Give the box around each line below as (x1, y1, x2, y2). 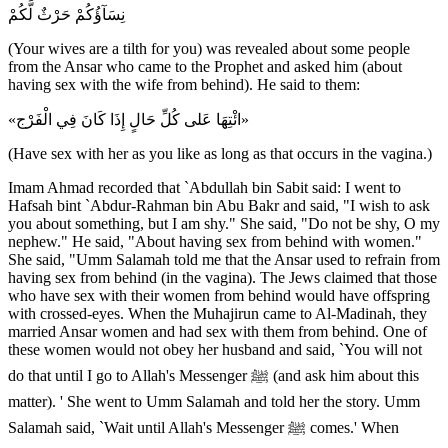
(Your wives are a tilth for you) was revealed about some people (8, 39, 410, 57)
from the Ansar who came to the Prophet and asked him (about (8, 57, 402, 75)
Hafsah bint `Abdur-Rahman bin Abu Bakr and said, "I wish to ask (8, 196, 430, 214)
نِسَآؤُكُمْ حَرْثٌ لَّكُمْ (8, 5, 125, 23)
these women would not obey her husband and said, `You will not (8, 340, 422, 358)
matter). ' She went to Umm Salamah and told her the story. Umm (8, 392, 420, 410)
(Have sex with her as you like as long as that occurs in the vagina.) (8, 144, 432, 162)
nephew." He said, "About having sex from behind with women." (8, 232, 422, 250)
